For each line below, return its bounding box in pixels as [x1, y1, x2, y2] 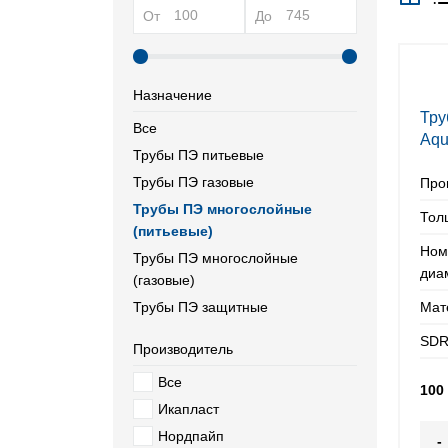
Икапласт [157, 401, 219, 417]
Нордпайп [157, 428, 224, 444]
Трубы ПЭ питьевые [132, 147, 264, 163]
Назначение [132, 87, 212, 103]
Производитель [132, 341, 233, 357]
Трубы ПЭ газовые [132, 174, 254, 190]
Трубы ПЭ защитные [132, 299, 268, 315]
